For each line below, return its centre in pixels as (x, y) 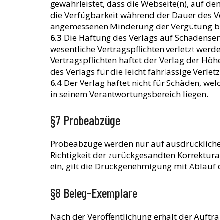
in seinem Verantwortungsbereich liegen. (129, 94)
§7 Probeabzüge (85, 120)
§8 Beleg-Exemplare (94, 192)
